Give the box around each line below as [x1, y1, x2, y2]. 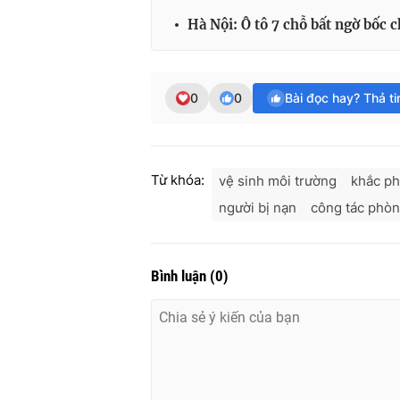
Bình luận [151, 267, 210, 286]
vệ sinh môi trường [219, 172, 337, 190]
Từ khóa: [151, 171, 204, 189]
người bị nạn [219, 199, 296, 217]
